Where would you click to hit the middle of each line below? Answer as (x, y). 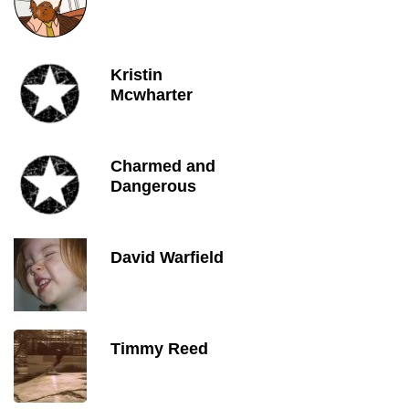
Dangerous (153, 186)
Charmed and (163, 166)
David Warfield (167, 257)
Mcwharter (152, 95)
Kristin (136, 75)
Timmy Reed (159, 349)
